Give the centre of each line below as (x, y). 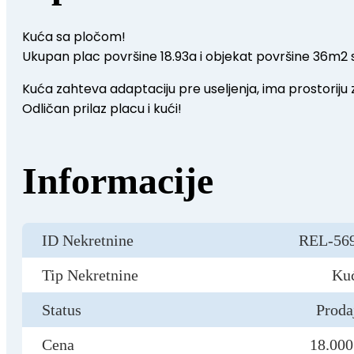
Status (62, 309)
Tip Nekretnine (90, 275)
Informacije (118, 180)
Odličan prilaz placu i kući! (102, 108)
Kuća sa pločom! (74, 36)
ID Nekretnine (88, 240)
